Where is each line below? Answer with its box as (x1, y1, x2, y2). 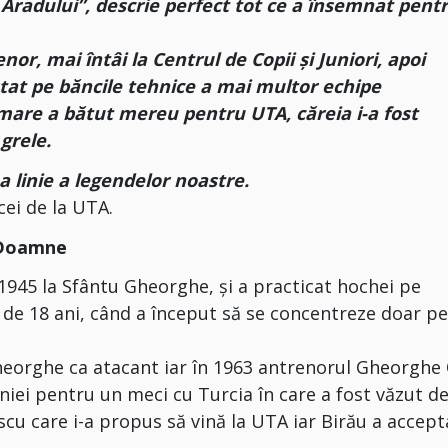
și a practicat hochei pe (219, 274, 422, 299)
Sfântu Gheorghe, (62, 274, 220, 299)
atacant (93, 355, 160, 380)
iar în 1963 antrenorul (159, 355, 357, 380)
